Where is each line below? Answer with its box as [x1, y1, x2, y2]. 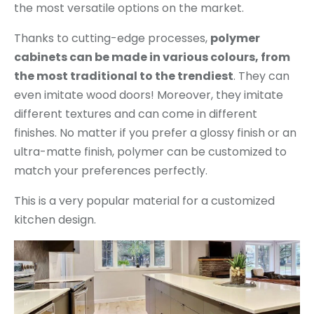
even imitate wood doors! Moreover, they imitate [14, 86, 283, 103]
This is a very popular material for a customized [14, 192, 275, 209]
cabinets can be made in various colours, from [14, 48, 290, 65]
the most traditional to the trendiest [14, 67, 233, 84]
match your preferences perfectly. [14, 162, 207, 179]
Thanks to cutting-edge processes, [14, 29, 210, 46]
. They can [233, 67, 289, 84]
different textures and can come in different [14, 105, 257, 122]
